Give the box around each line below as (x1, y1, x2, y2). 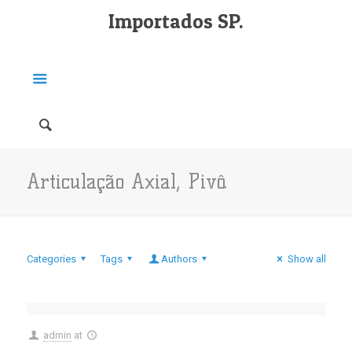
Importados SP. (108, 9, 244, 33)
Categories (26, 253, 76, 265)
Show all (287, 253, 326, 265)
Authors (161, 253, 198, 265)
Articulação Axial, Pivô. (26, 170, 228, 193)
